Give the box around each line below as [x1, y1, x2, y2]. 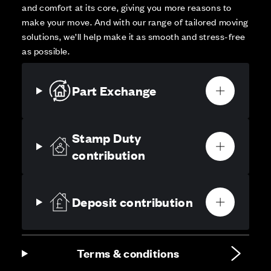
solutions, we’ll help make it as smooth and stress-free [22, 30, 246, 43]
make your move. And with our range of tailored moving [22, 15, 249, 28]
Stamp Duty [72, 129, 142, 146]
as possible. [22, 44, 70, 57]
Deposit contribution [72, 194, 194, 211]
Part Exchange [72, 82, 157, 99]
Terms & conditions [76, 246, 180, 261]
